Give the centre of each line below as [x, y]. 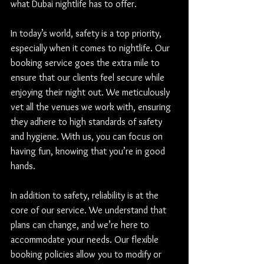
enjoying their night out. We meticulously [91, 92]
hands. [23, 166]
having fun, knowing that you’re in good [89, 151]
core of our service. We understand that [90, 210]
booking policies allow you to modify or [87, 254]
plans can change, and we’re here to [81, 225]
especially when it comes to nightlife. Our [91, 48]
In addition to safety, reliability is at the [86, 195]
